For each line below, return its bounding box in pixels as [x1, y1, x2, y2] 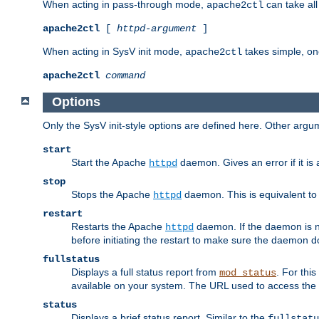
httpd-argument [117, 22, 197, 34]
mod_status [219, 267, 276, 279]
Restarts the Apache [71, 221, 165, 233]
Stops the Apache [71, 189, 153, 201]
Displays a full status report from [71, 266, 219, 278]
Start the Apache [71, 157, 149, 169]
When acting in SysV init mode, [43, 45, 185, 57]
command [105, 69, 145, 81]
